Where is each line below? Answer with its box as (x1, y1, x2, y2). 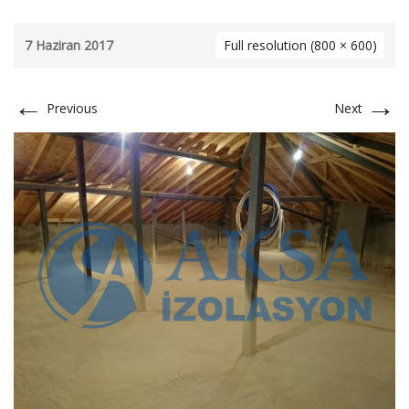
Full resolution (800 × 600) (224, 37, 377, 54)
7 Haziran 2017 (25, 37, 113, 54)
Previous (43, 100, 98, 117)
